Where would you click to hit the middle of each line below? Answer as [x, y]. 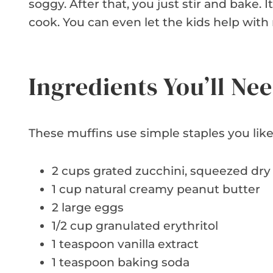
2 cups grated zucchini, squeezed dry [161, 171]
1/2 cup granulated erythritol [135, 226]
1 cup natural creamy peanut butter [156, 190]
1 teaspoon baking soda [121, 263]
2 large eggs [88, 208]
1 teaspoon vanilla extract [125, 244]
